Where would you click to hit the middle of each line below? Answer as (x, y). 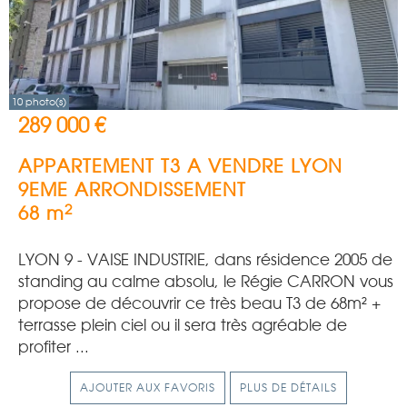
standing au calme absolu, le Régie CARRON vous (206, 282)
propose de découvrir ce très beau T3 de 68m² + (199, 303)
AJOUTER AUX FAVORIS (147, 388)
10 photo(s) (39, 102)
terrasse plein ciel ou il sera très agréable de (183, 325)
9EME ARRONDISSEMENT (132, 190)
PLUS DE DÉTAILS (288, 388)
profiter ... (54, 347)
